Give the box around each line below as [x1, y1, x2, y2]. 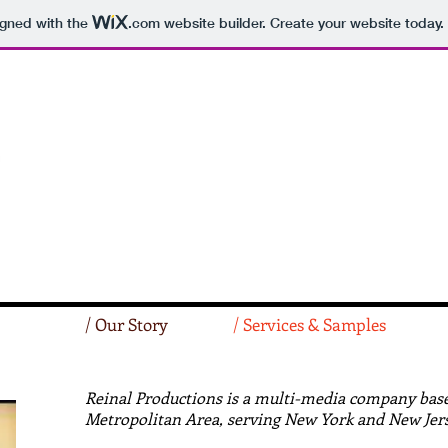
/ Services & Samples [233, 313, 386, 335]
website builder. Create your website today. [159, 14, 444, 33]
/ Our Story [85, 313, 168, 335]
